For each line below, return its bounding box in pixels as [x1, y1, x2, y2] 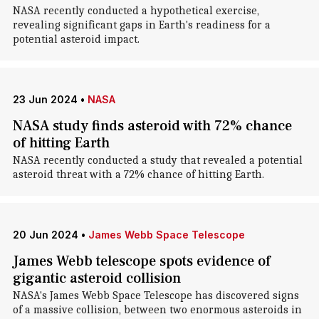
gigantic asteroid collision [12, 269, 181, 288]
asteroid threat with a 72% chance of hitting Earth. [12, 168, 264, 181]
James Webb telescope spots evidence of [12, 252, 271, 271]
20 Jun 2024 [12, 229, 78, 241]
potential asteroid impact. [12, 33, 140, 46]
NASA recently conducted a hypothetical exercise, [12, 4, 259, 17]
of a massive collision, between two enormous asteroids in [12, 303, 302, 316]
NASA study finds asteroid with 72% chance [12, 117, 292, 135]
